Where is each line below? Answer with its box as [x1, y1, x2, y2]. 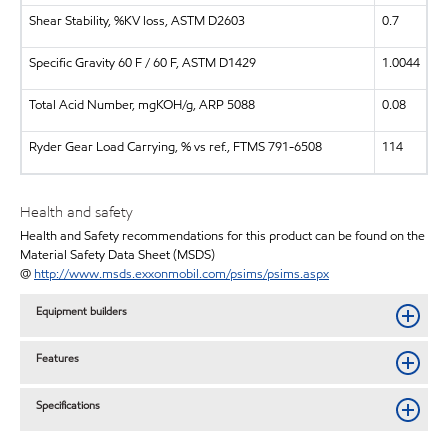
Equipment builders [36, 302, 128, 319]
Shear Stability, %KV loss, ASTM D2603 [28, 11, 245, 30]
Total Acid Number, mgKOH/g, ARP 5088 [28, 95, 255, 114]
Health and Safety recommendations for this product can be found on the [20, 227, 425, 246]
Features [36, 349, 80, 366]
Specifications [36, 396, 101, 413]
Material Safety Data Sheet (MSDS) [20, 246, 215, 265]
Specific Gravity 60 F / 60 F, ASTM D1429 [28, 53, 256, 72]
